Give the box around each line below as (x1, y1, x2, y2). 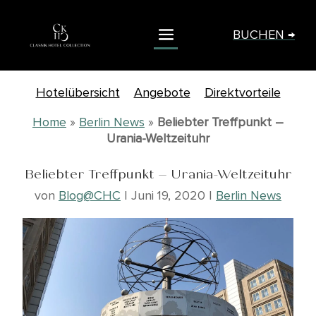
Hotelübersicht (35, 85, 120, 100)
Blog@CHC (59, 188, 121, 203)
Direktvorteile (204, 85, 281, 100)
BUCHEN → (233, 27, 295, 42)
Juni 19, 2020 (131, 188, 205, 203)
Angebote (133, 85, 190, 100)
